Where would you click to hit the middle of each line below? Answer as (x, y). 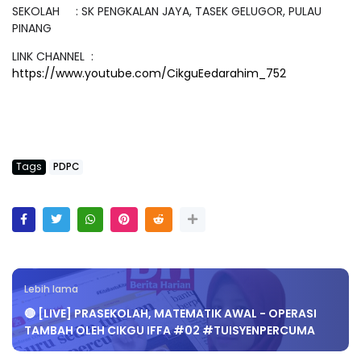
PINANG (32, 29)
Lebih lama (51, 290)
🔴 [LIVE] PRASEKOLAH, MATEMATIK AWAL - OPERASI (170, 314)
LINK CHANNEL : (53, 57)
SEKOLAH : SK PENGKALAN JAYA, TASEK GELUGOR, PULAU (167, 12)
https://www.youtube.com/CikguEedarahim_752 (149, 74)
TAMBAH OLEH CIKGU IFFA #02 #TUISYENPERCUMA (170, 331)
